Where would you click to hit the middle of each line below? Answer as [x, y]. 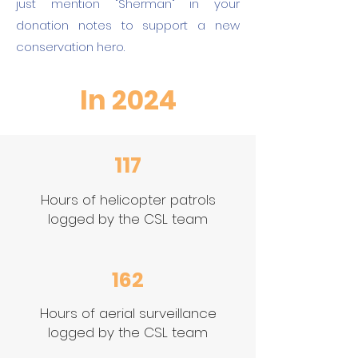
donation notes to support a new [128, 25]
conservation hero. [70, 47]
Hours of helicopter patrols [128, 200]
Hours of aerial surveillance [128, 313]
